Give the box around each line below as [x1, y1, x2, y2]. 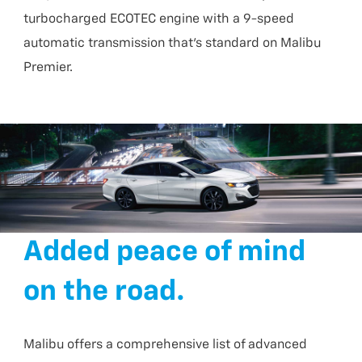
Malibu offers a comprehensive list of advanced [23, 339, 308, 352]
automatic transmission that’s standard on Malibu [23, 37, 322, 51]
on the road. [23, 277, 186, 306]
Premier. [23, 61, 74, 75]
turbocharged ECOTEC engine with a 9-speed [23, 13, 295, 27]
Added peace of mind [23, 238, 306, 267]
